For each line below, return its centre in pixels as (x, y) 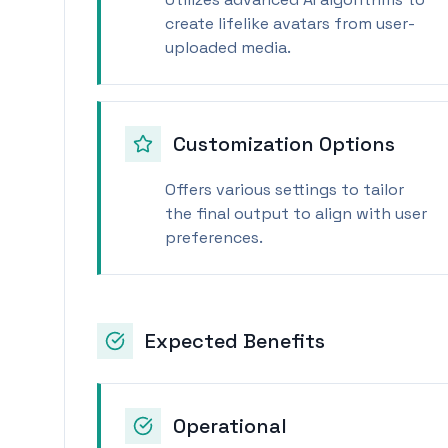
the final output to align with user (296, 213)
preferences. (214, 237)
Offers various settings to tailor (284, 189)
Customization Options (284, 144)
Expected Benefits (235, 341)
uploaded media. (228, 47)
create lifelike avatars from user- (290, 23)
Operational (230, 426)
